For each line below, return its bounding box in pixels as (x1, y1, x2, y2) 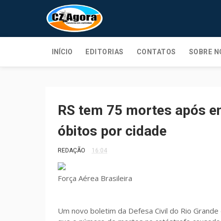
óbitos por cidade (58, 123, 167, 139)
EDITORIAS (85, 48, 124, 56)
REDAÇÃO (58, 147, 85, 154)
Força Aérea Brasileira (58, 173, 132, 183)
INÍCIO (52, 48, 73, 56)
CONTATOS (136, 48, 176, 56)
